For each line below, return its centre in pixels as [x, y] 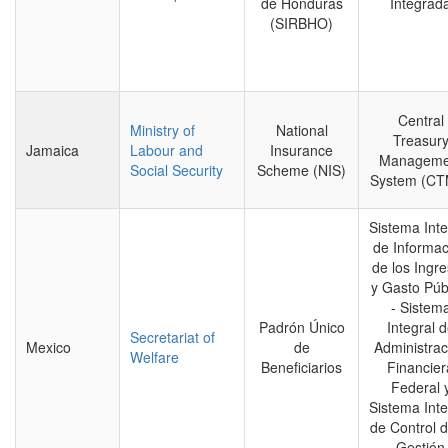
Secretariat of [172, 337]
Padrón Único [301, 327]
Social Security [176, 170]
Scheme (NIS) [301, 170]
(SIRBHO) [301, 23]
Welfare [154, 357]
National [301, 130]
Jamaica [52, 150]
